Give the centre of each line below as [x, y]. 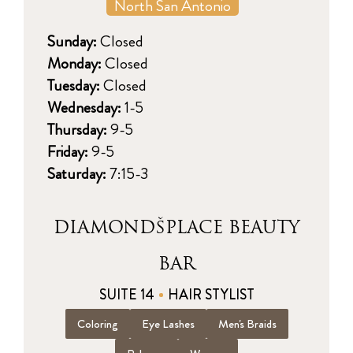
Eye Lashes [168, 323]
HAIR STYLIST [211, 294]
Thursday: [79, 129]
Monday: [74, 63]
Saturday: [78, 173]
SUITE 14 [126, 294]
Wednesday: [84, 107]
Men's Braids [247, 323]
